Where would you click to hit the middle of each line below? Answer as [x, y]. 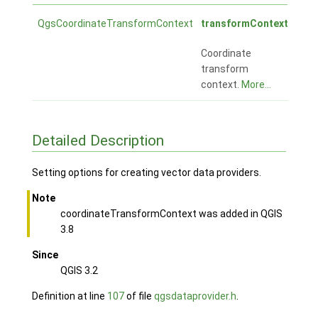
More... [256, 85]
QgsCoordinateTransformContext [115, 24]
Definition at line [69, 296]
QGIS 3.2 [79, 270]
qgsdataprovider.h [195, 296]
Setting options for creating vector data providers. [146, 172]
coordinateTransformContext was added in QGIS [171, 213]
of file [139, 296]
